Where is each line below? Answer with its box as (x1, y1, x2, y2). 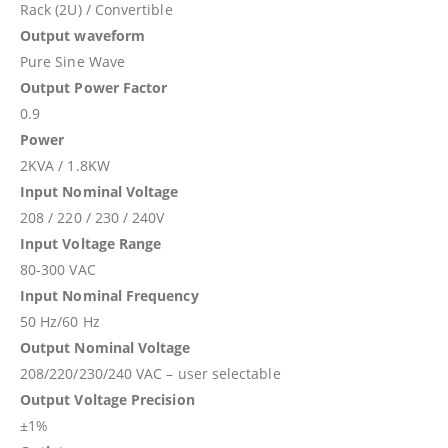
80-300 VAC (20, 259, 96, 279)
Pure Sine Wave (20, 51, 125, 71)
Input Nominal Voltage (20, 181, 179, 201)
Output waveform (20, 25, 146, 45)
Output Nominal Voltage (20, 337, 191, 357)
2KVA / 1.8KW (20, 155, 110, 175)
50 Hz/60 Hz (20, 311, 100, 331)
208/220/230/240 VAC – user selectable (20, 363, 281, 383)
